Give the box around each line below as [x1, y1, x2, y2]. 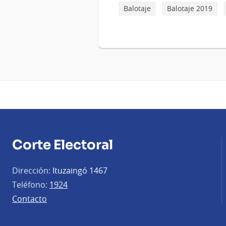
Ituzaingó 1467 [50, 164, 107, 176]
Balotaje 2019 [167, 4, 212, 14]
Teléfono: [12, 179, 47, 190]
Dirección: [12, 164, 50, 176]
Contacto [12, 193, 47, 204]
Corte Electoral [12, 136, 113, 153]
